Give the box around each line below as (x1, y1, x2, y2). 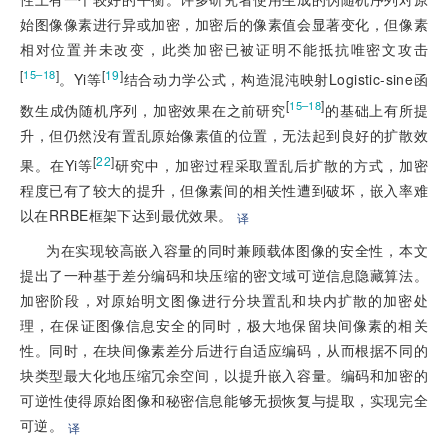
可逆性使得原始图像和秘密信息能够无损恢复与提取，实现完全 (20, 390, 428, 411)
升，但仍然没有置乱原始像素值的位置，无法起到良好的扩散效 (20, 124, 428, 145)
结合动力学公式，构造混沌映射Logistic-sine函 (123, 69, 428, 90)
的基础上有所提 (324, 99, 428, 120)
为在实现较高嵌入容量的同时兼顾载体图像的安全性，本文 (46, 240, 428, 261)
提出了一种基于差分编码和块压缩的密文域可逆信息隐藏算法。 (20, 265, 428, 286)
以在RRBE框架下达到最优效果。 (20, 205, 233, 226)
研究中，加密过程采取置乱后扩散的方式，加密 (114, 155, 428, 176)
